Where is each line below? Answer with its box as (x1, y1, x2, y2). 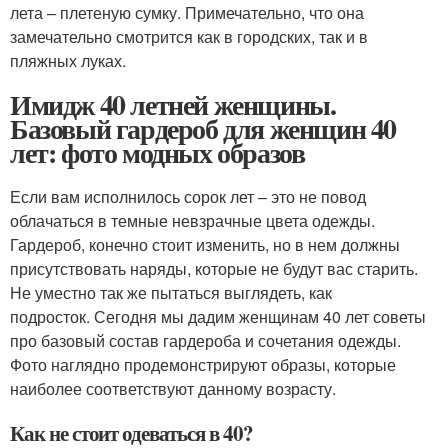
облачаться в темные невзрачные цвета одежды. (10, 208, 375, 232)
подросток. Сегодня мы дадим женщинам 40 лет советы (10, 304, 426, 328)
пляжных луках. (10, 48, 126, 72)
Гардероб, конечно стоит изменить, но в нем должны (10, 232, 400, 256)
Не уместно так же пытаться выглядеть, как (10, 280, 332, 304)
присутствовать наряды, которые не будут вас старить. (10, 256, 418, 280)
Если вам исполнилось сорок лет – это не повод (10, 184, 366, 208)
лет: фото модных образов (10, 131, 305, 173)
